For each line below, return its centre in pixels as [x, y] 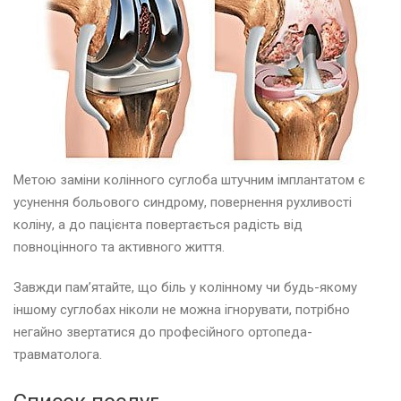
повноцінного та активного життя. [119, 247]
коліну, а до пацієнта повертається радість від [158, 225]
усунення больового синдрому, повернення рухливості [183, 203]
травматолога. [58, 355]
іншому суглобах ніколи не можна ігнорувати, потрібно [182, 310]
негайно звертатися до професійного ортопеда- [163, 333]
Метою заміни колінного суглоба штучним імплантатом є [189, 180]
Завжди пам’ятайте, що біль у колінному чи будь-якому [185, 288]
